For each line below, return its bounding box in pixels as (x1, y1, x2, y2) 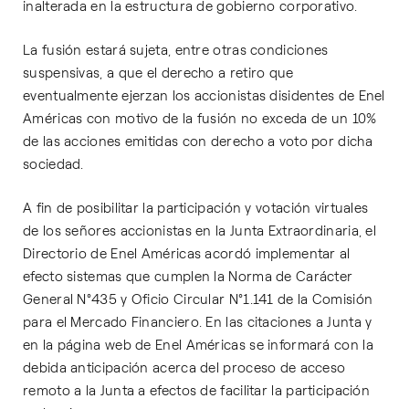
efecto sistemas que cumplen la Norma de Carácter (23, 268, 353, 285)
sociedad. (23, 156, 84, 173)
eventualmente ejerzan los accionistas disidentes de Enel (23, 88, 385, 104)
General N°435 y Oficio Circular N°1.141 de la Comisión (23, 291, 373, 308)
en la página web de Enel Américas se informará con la (23, 337, 373, 353)
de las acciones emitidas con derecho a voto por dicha (23, 133, 372, 150)
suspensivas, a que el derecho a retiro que (23, 65, 294, 81)
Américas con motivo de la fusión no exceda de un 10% (23, 110, 377, 127)
